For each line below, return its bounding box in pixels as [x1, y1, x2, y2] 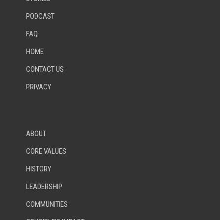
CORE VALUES [26, 147, 66, 156]
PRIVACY [26, 82, 51, 92]
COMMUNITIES [26, 200, 68, 209]
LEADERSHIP [26, 182, 62, 192]
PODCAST [26, 12, 55, 21]
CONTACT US [26, 65, 64, 74]
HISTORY [26, 165, 51, 174]
